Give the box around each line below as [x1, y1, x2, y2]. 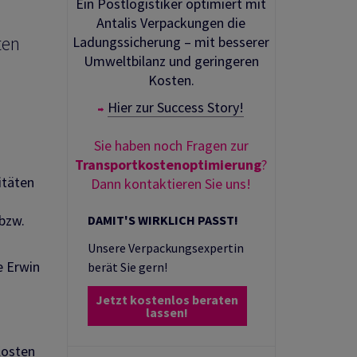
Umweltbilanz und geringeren [83, 52, 259, 71]
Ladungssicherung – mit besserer [73, 33, 270, 52]
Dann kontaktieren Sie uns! [91, 175, 252, 194]
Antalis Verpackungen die [96, 14, 246, 33]
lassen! [146, 304, 188, 321]
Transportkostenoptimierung [75, 155, 262, 175]
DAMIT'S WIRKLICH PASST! [87, 212, 238, 229]
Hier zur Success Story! [108, 98, 245, 117]
